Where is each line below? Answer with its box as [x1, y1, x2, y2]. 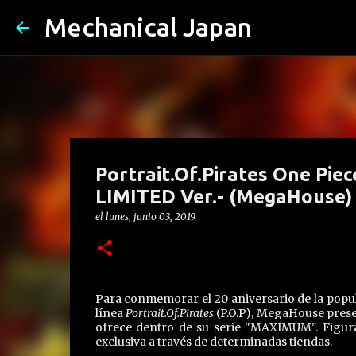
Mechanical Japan [44, 13, 252, 41]
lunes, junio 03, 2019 [105, 211, 195, 222]
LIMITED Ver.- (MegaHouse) [95, 186, 352, 207]
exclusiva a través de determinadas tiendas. [95, 335, 332, 349]
